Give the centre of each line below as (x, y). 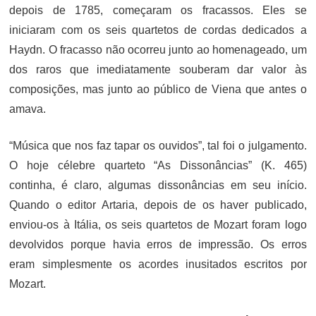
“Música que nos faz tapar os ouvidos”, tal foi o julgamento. (158, 145)
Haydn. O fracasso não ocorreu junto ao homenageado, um (158, 49)
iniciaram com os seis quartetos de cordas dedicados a (158, 30)
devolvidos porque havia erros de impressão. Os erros (158, 244)
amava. (28, 109)
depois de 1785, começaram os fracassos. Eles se (158, 10)
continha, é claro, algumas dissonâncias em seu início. (158, 185)
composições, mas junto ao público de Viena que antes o (158, 89)
